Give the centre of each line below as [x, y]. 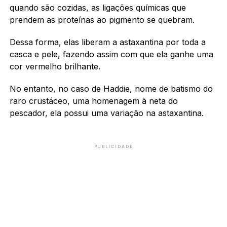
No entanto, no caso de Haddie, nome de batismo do [111, 88]
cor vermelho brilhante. [55, 66]
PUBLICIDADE [113, 146]
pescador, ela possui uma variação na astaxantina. [106, 113]
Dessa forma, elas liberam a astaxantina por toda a [107, 42]
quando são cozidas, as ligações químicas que [98, 7]
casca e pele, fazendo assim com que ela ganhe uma [111, 54]
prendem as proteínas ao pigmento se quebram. [103, 20]
